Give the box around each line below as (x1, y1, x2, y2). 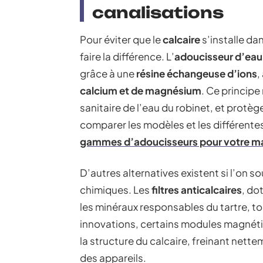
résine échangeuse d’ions (136, 66, 257, 80)
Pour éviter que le (80, 32, 163, 46)
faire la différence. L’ (80, 49, 174, 63)
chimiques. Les (80, 183, 151, 196)
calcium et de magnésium (80, 83, 201, 97)
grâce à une (80, 66, 136, 80)
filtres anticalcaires (151, 183, 242, 196)
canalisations (92, 2, 224, 22)
